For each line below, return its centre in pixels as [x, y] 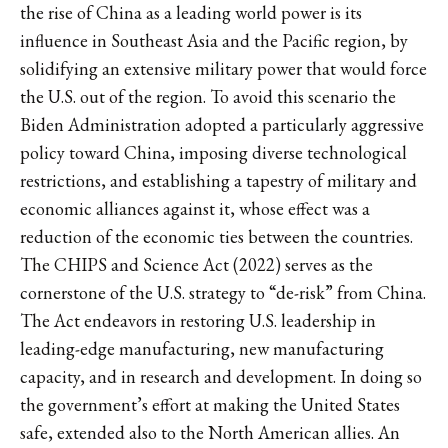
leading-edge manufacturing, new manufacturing [202, 348]
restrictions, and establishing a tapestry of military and [218, 180]
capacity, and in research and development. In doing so [221, 376]
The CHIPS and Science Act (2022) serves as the [196, 264]
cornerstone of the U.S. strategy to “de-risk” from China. [223, 292]
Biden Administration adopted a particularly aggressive [222, 124]
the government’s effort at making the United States [210, 404]
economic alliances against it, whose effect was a [195, 208]
